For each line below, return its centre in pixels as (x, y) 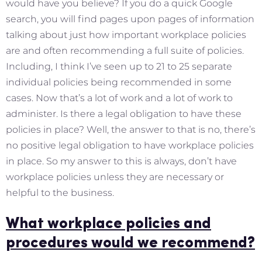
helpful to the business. (60, 192)
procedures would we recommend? (130, 243)
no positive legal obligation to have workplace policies (130, 145)
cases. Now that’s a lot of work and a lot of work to (119, 98)
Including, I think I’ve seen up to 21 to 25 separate (119, 66)
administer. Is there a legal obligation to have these (124, 113)
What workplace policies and (108, 224)
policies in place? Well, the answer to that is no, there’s (131, 129)
